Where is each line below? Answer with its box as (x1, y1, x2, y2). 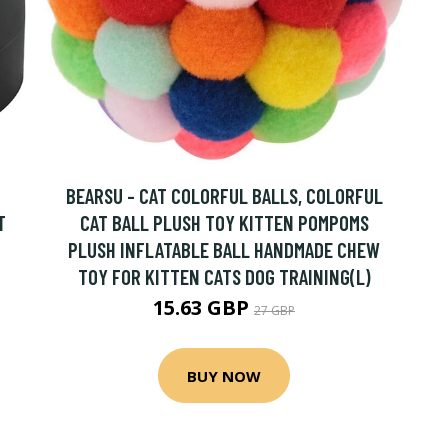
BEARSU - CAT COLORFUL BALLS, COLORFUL (65, 183, 383, 208)
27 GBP (254, 302, 295, 319)
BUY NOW (187, 365, 261, 386)
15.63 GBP (153, 294, 254, 321)
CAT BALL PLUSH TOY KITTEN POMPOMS (79, 210, 369, 235)
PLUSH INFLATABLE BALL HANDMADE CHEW (68, 237, 380, 262)
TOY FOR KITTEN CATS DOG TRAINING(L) (77, 264, 371, 289)
